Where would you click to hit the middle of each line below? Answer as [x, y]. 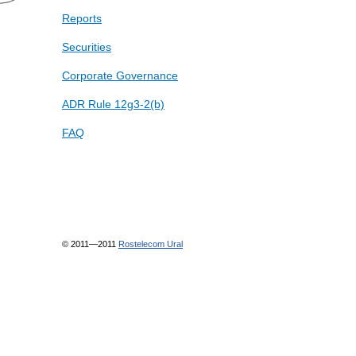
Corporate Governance [120, 76]
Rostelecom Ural [151, 244]
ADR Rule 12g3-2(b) [113, 104]
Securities [87, 47]
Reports [82, 19]
